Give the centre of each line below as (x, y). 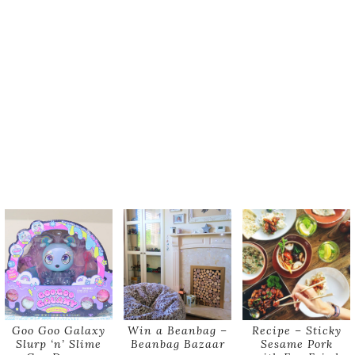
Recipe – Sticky (296, 330)
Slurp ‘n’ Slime (59, 344)
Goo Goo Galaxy (59, 330)
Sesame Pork (296, 344)
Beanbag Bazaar (177, 344)
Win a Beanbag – (177, 330)
